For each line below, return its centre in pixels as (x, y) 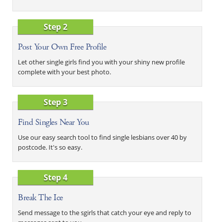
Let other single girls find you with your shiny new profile (101, 62)
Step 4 (56, 177)
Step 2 (56, 27)
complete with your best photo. (64, 72)
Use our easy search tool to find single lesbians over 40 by (102, 137)
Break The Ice (40, 197)
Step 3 (56, 102)
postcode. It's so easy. (50, 147)
